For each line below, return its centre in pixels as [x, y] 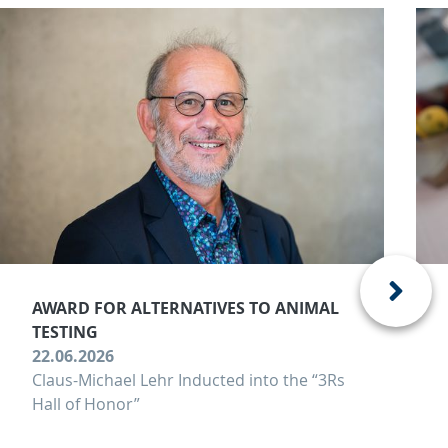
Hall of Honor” [86, 404]
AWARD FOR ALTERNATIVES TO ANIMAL [185, 308]
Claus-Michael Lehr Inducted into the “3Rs [188, 380]
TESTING [65, 332]
